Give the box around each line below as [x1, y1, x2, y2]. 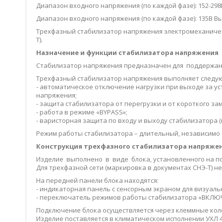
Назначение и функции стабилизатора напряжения [36, 48, 219, 57]
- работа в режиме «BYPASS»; [36, 108, 127, 116]
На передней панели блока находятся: [36, 176, 159, 185]
